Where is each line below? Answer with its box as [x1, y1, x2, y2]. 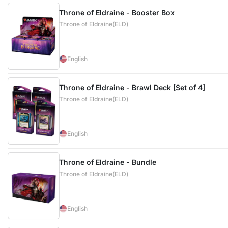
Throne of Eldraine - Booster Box [59, 8, 175, 17]
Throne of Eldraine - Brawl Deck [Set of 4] [59, 83, 206, 92]
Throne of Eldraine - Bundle [59, 158, 157, 166]
